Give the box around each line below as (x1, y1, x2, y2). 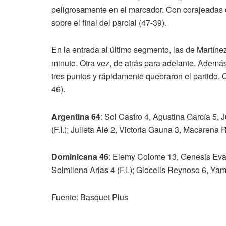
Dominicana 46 (51, 151, 108, 163)
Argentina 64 (51, 110, 100, 123)
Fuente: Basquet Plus (51, 191, 128, 203)
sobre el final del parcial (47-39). (51, 17, 166, 29)
